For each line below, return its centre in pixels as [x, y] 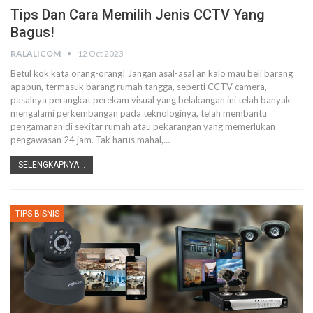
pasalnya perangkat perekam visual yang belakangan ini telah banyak [151, 100]
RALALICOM [36, 53]
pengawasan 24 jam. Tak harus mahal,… [90, 140]
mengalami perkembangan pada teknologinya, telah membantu [139, 113]
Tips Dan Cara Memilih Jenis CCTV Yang [138, 15]
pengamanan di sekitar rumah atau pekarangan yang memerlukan [143, 126]
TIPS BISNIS [37, 214]
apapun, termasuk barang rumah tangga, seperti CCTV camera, [139, 87]
